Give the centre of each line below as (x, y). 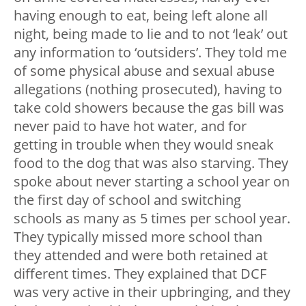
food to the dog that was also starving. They (151, 163)
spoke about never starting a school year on (152, 181)
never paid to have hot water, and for (130, 126)
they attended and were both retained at (141, 255)
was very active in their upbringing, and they (152, 292)
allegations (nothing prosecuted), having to (148, 89)
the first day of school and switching (127, 199)
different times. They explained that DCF (140, 273)
